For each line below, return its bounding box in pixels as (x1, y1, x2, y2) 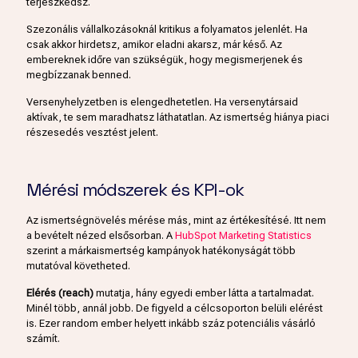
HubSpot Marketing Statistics (175, 229, 312, 242)
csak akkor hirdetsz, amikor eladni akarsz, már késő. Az (26, 38, 282, 51)
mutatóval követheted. (26, 260, 130, 272)
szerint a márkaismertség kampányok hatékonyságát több (26, 245, 296, 257)
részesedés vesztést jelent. (26, 126, 158, 139)
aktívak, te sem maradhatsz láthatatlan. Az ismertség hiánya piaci (26, 111, 329, 124)
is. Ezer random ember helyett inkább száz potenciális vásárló (26, 317, 316, 330)
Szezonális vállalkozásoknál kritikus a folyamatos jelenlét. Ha (26, 23, 308, 36)
